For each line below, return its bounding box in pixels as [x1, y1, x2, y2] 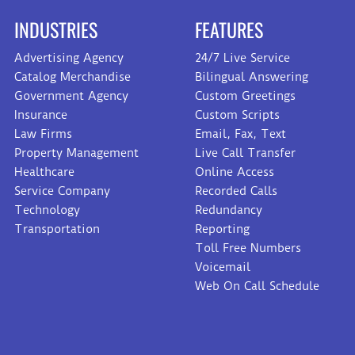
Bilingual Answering [195, 69, 308, 84]
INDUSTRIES [14, 14, 97, 44]
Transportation [14, 221, 100, 236]
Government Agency [14, 88, 128, 103]
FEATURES [195, 14, 263, 44]
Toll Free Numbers [195, 240, 301, 255]
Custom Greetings [195, 88, 296, 103]
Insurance [14, 107, 67, 122]
